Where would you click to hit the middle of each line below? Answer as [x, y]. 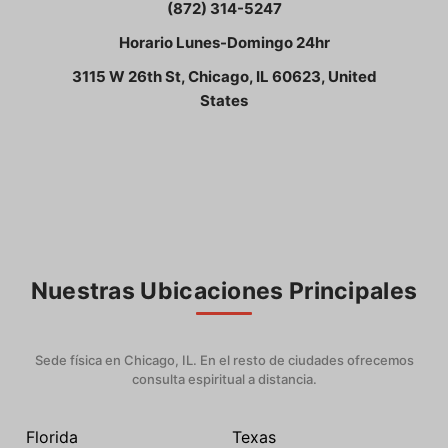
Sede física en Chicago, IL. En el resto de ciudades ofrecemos [224, 359]
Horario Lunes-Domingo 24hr [224, 43]
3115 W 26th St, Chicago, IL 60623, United [224, 77]
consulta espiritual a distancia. [224, 378]
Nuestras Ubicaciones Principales [224, 290]
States [224, 101]
